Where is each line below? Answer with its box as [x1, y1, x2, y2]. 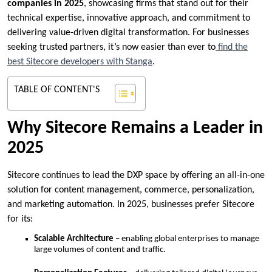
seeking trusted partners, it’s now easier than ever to [7, 42, 216, 53]
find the [218, 42, 248, 53]
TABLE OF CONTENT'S [14, 85, 100, 95]
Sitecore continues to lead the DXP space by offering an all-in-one [7, 171, 265, 181]
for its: [7, 214, 33, 225]
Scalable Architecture [34, 234, 114, 244]
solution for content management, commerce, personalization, [7, 185, 254, 195]
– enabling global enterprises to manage [114, 234, 259, 244]
